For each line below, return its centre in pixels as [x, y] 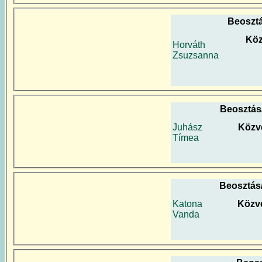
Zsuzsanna [196, 55]
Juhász [187, 127]
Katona [187, 204]
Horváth [189, 44]
